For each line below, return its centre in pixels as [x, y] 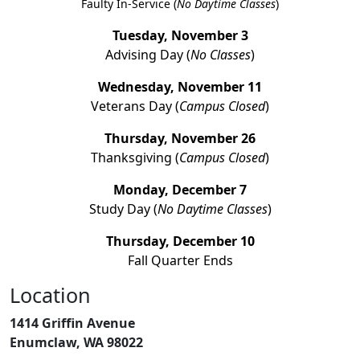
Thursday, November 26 [180, 138]
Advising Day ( [148, 55]
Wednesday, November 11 [180, 87]
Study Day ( [123, 209]
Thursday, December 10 [180, 241]
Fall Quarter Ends [180, 260]
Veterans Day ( [135, 106]
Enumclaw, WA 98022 [76, 342]
